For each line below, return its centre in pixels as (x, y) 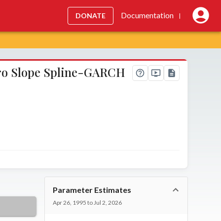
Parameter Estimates (92, 189)
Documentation (147, 15)
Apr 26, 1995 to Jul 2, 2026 (88, 202)
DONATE (91, 16)
